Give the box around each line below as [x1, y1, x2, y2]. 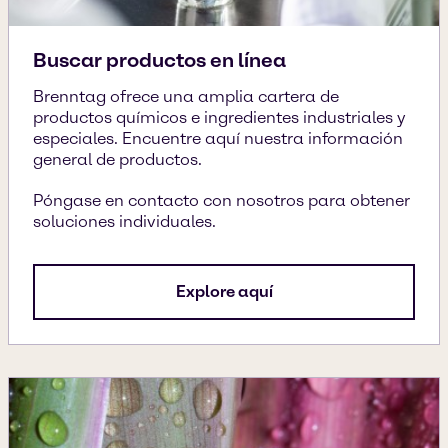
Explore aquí [175, 281, 273, 301]
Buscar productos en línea [33, 47, 286, 72]
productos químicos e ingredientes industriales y [33, 107, 406, 127]
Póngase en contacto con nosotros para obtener [33, 190, 410, 210]
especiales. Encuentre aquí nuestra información [33, 128, 403, 148]
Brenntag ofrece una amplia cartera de [33, 86, 339, 106]
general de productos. [33, 149, 202, 169]
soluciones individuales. [33, 211, 216, 231]
